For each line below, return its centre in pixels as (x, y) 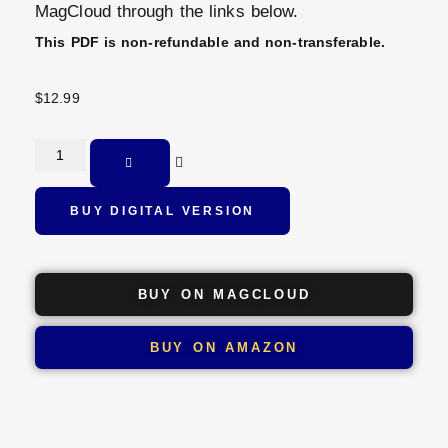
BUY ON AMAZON (224, 347)
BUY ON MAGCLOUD (224, 294)
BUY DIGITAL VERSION (163, 210)
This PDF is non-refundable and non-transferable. (210, 41)
